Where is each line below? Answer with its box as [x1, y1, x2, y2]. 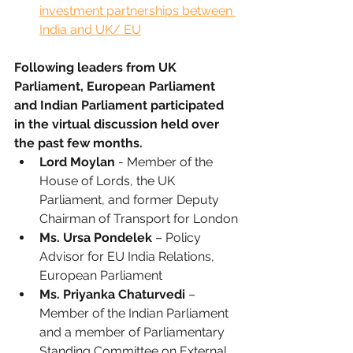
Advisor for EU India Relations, [39, 249, 217, 264]
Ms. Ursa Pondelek [39, 230, 152, 245]
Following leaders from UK [14, 60, 180, 75]
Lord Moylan [39, 154, 115, 169]
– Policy [152, 230, 204, 245]
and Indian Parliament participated [14, 98, 227, 113]
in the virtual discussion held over [14, 117, 222, 132]
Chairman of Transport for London [39, 211, 238, 226]
